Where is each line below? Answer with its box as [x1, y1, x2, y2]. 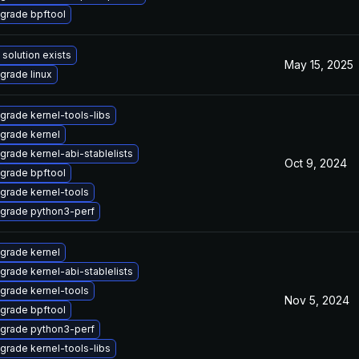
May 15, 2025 [284, 58, 353, 71]
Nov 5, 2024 [284, 293, 349, 307]
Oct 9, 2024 [284, 156, 347, 170]
